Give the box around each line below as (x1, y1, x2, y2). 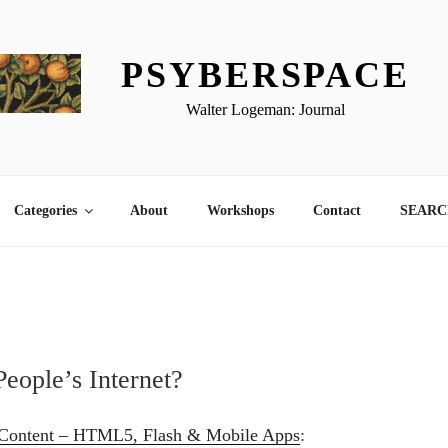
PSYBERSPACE (121, 54, 410, 95)
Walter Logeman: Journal (186, 100, 346, 118)
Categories (13, 203, 77, 219)
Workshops (206, 203, 274, 219)
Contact (312, 203, 361, 219)
